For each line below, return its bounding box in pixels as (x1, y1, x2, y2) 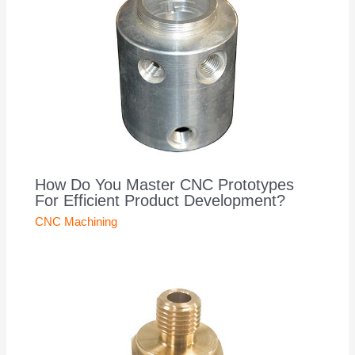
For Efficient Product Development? (35, 191, 286, 209)
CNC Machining (35, 215, 118, 228)
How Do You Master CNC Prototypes (35, 175, 295, 193)
